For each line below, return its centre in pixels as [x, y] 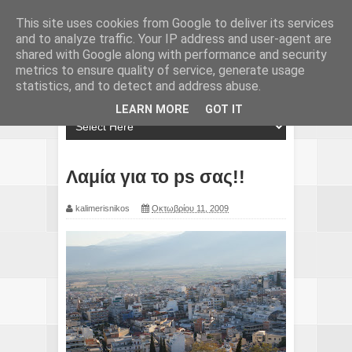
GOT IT [224, 110]
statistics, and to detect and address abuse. [138, 86]
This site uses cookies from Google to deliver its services [175, 23]
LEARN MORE [152, 110]
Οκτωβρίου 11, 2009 [190, 208]
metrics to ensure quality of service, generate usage [160, 70]
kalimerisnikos [103, 208]
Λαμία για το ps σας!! [156, 177]
